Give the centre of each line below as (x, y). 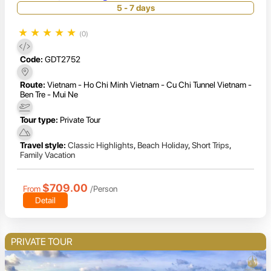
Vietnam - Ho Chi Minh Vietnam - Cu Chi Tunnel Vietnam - (149, 84)
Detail (45, 200)
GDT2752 (63, 59)
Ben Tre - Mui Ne (49, 94)
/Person (104, 188)
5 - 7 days (135, 8)
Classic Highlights (101, 145)
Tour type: (39, 119)
